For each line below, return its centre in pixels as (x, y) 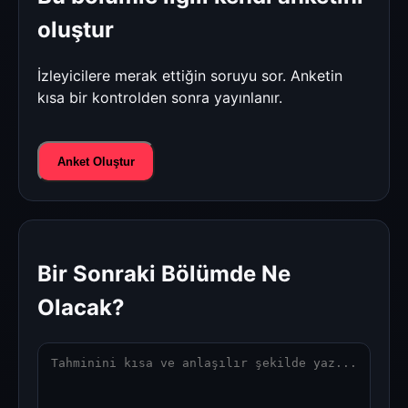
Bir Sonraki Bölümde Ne (164, 274)
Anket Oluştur (96, 162)
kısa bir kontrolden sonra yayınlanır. (160, 98)
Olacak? (81, 308)
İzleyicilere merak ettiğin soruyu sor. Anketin (190, 76)
